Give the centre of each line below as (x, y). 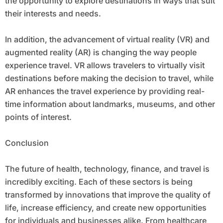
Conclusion (27, 143)
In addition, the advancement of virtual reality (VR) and (107, 40)
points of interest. (38, 117)
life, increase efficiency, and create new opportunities (106, 208)
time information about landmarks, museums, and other (110, 104)
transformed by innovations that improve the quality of (108, 195)
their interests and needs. (53, 14)
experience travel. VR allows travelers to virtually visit (105, 65)
